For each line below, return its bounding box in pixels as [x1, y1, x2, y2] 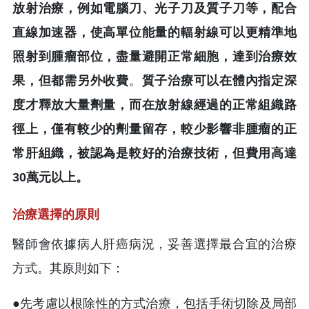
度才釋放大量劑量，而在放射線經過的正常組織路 [12, 97, 297, 112]
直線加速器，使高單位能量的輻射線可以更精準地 [12, 25, 297, 39]
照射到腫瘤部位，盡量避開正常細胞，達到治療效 [12, 49, 297, 63]
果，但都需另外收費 [12, 73, 129, 88]
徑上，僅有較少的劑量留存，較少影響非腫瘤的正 [12, 121, 297, 136]
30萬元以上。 [12, 170, 88, 184]
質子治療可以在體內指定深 [141, 73, 297, 88]
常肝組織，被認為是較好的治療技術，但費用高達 [12, 146, 297, 160]
